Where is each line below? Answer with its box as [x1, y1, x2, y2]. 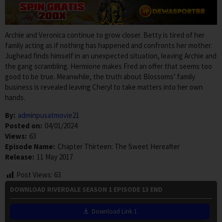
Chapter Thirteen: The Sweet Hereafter [57, 142, 180, 152]
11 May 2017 [37, 152, 73, 162]
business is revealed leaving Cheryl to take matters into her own [5, 82, 203, 92]
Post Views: [16, 170, 53, 180]
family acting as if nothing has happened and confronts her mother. [5, 41, 212, 51]
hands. [5, 93, 25, 103]
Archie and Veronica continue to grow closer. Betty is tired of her [5, 30, 205, 40]
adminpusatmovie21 [18, 111, 79, 120]
